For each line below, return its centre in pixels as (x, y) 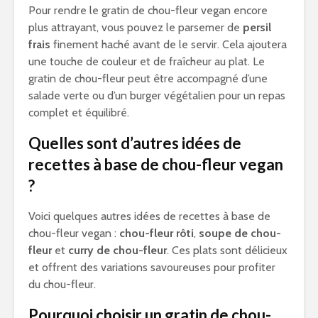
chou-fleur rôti (157, 233)
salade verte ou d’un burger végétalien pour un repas (157, 95)
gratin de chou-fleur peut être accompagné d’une (148, 78)
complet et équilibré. (79, 113)
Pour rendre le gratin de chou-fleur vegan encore (148, 10)
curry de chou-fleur (117, 250)
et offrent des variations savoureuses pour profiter (152, 267)
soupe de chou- (240, 233)
